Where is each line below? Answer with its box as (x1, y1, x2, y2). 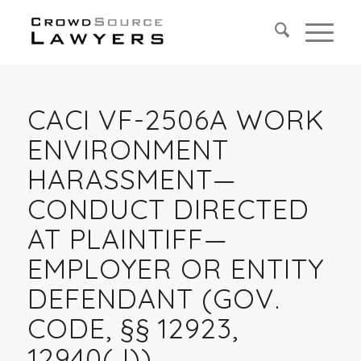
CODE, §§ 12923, (27, 311, 239, 346)
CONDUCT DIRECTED (27, 192, 309, 226)
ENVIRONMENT (27, 132, 229, 167)
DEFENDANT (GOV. (27, 281, 280, 316)
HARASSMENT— (27, 162, 236, 197)
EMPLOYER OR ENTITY (27, 251, 324, 286)
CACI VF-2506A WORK (27, 102, 325, 137)
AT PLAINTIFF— (27, 222, 227, 256)
